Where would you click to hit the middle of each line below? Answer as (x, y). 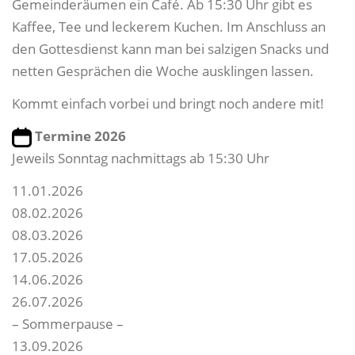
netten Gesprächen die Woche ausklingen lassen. (163, 71)
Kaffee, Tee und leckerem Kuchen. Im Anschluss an (169, 26)
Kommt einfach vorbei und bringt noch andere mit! (168, 103)
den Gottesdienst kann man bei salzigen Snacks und (170, 48)
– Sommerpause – (68, 323)
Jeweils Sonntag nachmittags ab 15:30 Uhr (141, 158)
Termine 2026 (80, 136)
